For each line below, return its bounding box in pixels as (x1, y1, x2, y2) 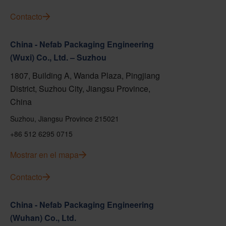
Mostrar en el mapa (10, 149, 79, 160)
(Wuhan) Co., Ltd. (10, 212, 76, 223)
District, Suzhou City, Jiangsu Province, (10, 83, 150, 94)
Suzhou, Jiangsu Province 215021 (10, 114, 119, 124)
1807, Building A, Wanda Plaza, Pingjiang (10, 70, 160, 81)
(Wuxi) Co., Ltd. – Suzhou (10, 51, 106, 63)
